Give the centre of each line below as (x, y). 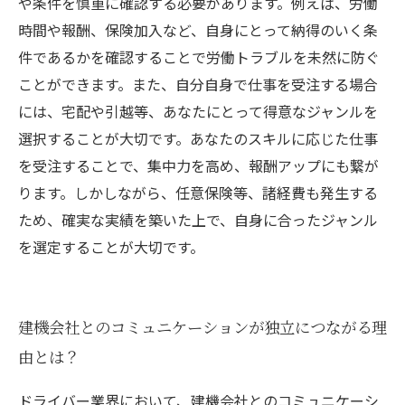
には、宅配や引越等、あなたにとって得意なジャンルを (198, 111)
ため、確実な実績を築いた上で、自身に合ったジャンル (198, 220)
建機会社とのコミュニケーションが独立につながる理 (202, 329)
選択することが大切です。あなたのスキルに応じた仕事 (198, 138)
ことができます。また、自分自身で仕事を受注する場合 (198, 84)
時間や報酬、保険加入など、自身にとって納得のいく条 (198, 30)
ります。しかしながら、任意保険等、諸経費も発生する (198, 193)
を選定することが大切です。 (111, 247)
